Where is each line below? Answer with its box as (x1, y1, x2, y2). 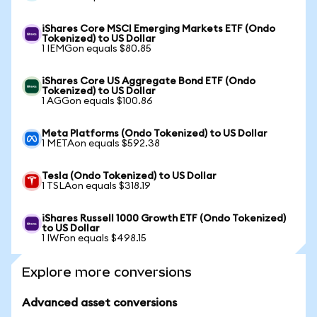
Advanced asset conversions (22, 297, 177, 309)
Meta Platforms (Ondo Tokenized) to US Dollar (42, 129, 267, 139)
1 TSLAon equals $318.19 (42, 181, 151, 191)
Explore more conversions (22, 265, 192, 279)
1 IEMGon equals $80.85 (42, 44, 151, 54)
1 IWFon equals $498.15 (42, 234, 146, 243)
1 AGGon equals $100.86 (42, 96, 153, 106)
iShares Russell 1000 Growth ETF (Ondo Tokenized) (42, 214, 286, 224)
